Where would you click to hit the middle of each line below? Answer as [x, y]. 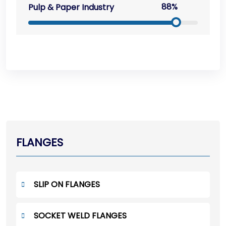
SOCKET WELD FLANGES [80, 216]
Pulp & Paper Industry [71, 8]
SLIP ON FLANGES [67, 185]
